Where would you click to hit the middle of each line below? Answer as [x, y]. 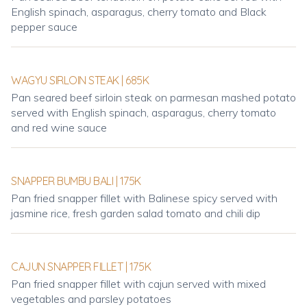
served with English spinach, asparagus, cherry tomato [144, 112]
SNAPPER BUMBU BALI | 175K [76, 181]
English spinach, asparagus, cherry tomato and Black [139, 12]
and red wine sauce [59, 127]
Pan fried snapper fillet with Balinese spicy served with [144, 198]
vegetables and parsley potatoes [91, 299]
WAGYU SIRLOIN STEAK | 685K [80, 80]
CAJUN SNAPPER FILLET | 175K [81, 267]
